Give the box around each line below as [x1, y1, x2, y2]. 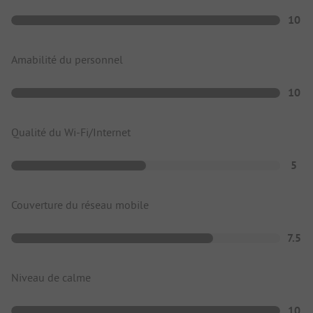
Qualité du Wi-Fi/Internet [11, 124, 131, 139]
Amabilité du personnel [11, 52, 123, 66]
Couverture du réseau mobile [11, 197, 149, 212]
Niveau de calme [11, 270, 91, 284]
